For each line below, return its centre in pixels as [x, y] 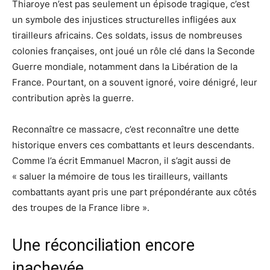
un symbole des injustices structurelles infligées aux [124, 19]
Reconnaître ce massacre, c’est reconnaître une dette [126, 129]
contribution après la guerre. [73, 98]
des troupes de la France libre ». [81, 207]
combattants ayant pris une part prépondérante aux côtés [134, 192]
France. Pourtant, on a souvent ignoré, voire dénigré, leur [135, 82]
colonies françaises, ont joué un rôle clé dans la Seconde [133, 51]
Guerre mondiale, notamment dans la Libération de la [125, 66]
